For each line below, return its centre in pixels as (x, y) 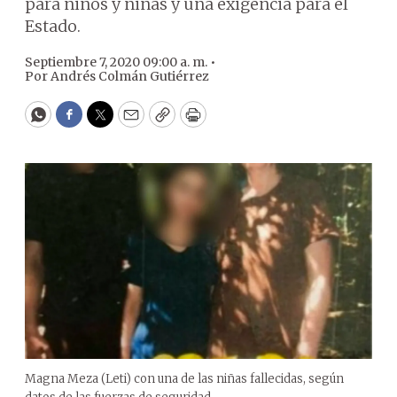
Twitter (128, 122)
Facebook (105, 122)
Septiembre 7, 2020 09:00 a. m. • (121, 62)
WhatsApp (78, 122)
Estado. (53, 26)
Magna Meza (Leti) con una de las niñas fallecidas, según (184, 378)
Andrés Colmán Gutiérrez (130, 76)
